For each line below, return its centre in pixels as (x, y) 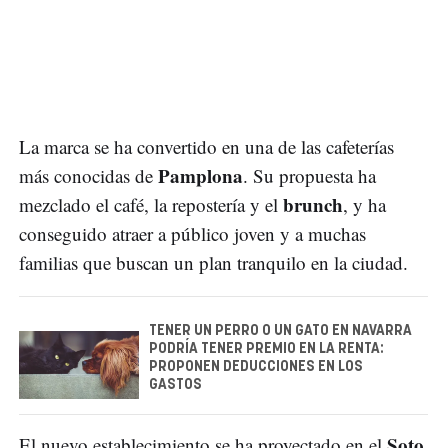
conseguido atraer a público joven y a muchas (192, 233)
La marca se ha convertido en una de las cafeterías (206, 146)
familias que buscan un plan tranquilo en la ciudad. (213, 262)
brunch (313, 204)
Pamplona (200, 175)
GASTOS (175, 384)
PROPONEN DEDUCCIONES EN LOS (256, 366)
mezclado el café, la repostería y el (151, 204)
